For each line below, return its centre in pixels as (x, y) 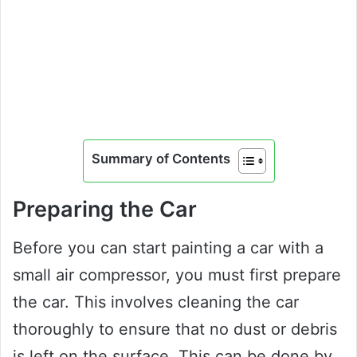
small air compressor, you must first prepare (177, 275)
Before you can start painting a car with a (168, 248)
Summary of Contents (161, 159)
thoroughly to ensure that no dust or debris (175, 330)
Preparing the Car (105, 209)
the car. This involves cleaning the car (156, 302)
